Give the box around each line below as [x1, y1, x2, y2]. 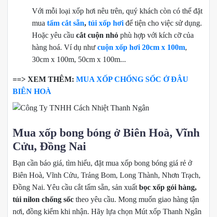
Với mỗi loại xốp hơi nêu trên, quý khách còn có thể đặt [32, 6, 202, 15]
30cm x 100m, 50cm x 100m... [32, 55, 126, 63]
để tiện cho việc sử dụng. [124, 18, 202, 27]
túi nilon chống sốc [13, 195, 74, 203]
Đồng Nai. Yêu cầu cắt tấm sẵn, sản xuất [13, 183, 139, 191]
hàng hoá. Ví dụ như [32, 43, 97, 51]
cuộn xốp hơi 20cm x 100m [97, 43, 185, 51]
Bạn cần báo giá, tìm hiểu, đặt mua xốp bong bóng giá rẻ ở [13, 158, 192, 167]
